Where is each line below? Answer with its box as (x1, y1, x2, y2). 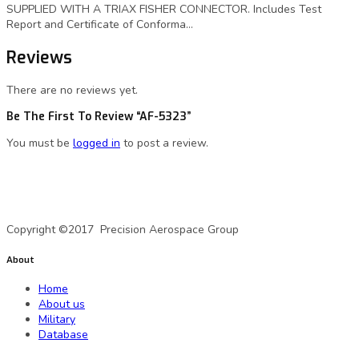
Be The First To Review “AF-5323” (6, 108, 191, 124)
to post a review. (120, 135, 208, 151)
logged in (73, 135, 120, 151)
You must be (6, 135, 73, 151)
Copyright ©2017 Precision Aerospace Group (6, 222, 239, 238)
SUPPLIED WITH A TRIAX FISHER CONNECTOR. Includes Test (6, 2, 321, 18)
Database (38, 326, 88, 342)
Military (38, 311, 75, 327)
